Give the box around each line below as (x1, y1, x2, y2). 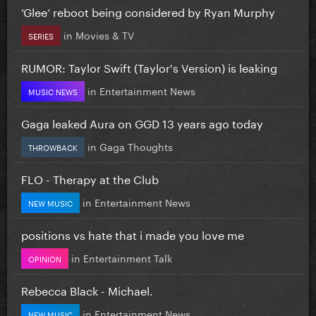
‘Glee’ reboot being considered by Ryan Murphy (21, 1, 275, 20)
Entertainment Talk (83, 249, 172, 265)
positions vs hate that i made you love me (21, 224, 244, 243)
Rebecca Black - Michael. (21, 280, 153, 298)
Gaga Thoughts (99, 138, 173, 154)
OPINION (28, 251, 61, 265)
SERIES (28, 28, 54, 42)
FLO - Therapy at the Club (21, 169, 159, 187)
